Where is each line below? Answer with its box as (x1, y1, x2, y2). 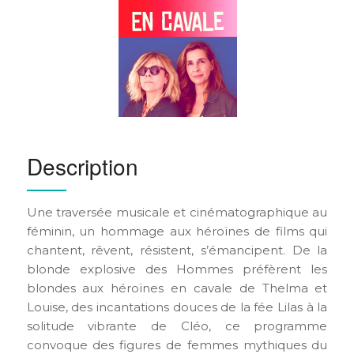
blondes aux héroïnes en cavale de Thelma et (26, 280, 328, 296)
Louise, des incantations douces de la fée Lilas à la (26, 299, 328, 314)
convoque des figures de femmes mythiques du (26, 337, 328, 352)
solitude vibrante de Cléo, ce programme (26, 318, 328, 333)
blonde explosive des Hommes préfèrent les (26, 261, 328, 277)
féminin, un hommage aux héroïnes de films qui (26, 223, 328, 239)
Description (26, 149, 138, 182)
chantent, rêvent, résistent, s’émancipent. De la (26, 242, 328, 258)
